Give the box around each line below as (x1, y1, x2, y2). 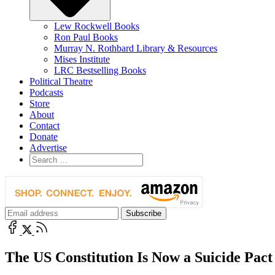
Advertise (29, 142, 67, 153)
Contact (29, 120, 60, 131)
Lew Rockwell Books (54, 20, 139, 31)
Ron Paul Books (54, 31, 118, 42)
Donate (29, 131, 58, 142)
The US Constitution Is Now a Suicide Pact (5, 249, 273, 265)
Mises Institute (54, 53, 110, 64)
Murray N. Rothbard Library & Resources (54, 42, 217, 53)
